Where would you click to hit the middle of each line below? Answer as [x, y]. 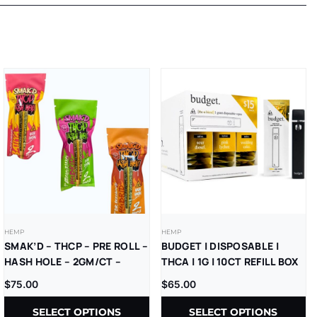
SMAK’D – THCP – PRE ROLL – [76, 246]
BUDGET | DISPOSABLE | [220, 246]
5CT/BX [23, 277]
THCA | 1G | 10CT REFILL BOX [230, 261]
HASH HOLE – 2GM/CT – [63, 261]
